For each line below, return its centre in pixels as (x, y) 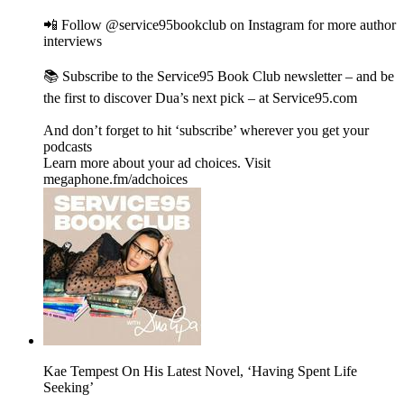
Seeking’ (69, 388)
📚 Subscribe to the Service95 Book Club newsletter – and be (219, 77)
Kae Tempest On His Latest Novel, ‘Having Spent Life (200, 372)
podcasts (69, 147)
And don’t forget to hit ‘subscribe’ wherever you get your (206, 131)
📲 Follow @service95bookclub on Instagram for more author (220, 25)
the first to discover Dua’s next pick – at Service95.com (202, 98)
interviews (74, 41)
